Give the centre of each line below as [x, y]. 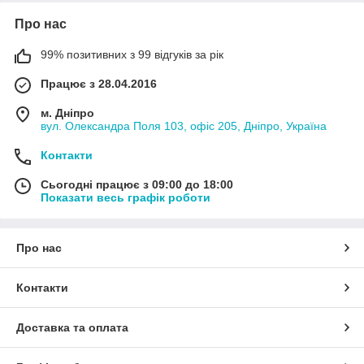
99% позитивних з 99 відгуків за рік [132, 54]
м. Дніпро [67, 113]
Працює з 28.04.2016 [99, 83]
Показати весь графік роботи [126, 197]
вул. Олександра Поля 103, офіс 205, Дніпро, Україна [184, 126]
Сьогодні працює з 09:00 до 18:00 [137, 184]
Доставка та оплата [72, 327]
